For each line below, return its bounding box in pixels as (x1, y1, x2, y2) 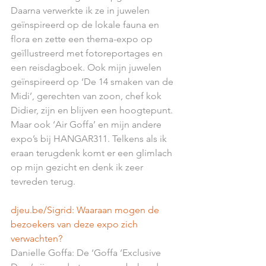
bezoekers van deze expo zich (11, 218, 140, 230)
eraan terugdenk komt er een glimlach (11, 147, 175, 159)
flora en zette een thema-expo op (11, 33, 155, 45)
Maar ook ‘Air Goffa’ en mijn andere (11, 118, 164, 130)
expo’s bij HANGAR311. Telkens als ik (11, 132, 169, 144)
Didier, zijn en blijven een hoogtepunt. (11, 104, 175, 116)
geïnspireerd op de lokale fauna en (11, 18, 161, 30)
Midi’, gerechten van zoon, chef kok (11, 90, 164, 102)
